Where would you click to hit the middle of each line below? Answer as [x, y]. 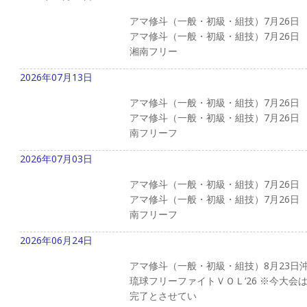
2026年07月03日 [56, 158]
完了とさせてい [163, 295]
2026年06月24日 [56, 240]
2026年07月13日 [56, 77]
